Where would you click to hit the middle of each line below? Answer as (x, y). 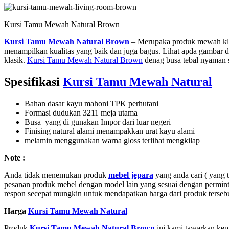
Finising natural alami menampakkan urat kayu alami (110, 131)
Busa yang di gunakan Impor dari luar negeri (98, 122)
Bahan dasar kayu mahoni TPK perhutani (91, 103)
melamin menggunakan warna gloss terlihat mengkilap (112, 140)
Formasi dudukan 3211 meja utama (81, 112)
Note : (15, 157)
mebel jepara (131, 175)
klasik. (16, 60)
